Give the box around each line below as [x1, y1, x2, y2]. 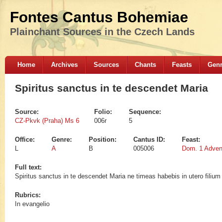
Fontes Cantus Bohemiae [10, 9, 188, 25]
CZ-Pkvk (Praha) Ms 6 [15, 117, 79, 125]
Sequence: [129, 108, 163, 116]
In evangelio [15, 200, 50, 208]
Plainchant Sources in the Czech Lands [10, 26, 195, 37]
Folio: [94, 108, 114, 116]
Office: [15, 136, 37, 144]
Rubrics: [15, 191, 43, 199]
